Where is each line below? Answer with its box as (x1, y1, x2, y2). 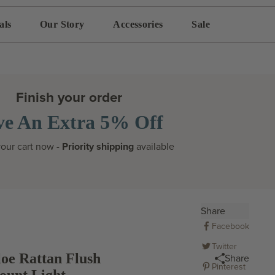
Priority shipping (62, 141, 136, 153)
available (136, 141, 174, 153)
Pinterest (211, 261, 246, 272)
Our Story (40, 19, 85, 29)
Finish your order (15, 89, 122, 106)
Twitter (211, 241, 237, 252)
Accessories (113, 19, 163, 29)
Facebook (211, 220, 249, 231)
